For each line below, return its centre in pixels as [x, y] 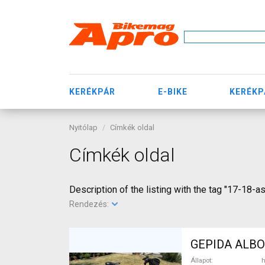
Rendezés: [90, 204]
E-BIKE [172, 91]
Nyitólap [83, 127]
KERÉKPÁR [92, 91]
